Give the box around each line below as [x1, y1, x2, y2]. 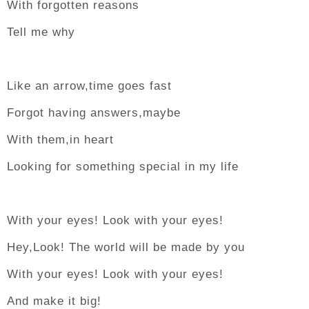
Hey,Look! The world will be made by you [7, 241, 245, 254]
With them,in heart [7, 133, 114, 146]
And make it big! [7, 295, 101, 308]
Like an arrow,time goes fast [7, 79, 172, 92]
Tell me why [7, 26, 75, 39]
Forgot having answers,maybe [7, 106, 181, 119]
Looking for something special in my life [7, 160, 239, 173]
